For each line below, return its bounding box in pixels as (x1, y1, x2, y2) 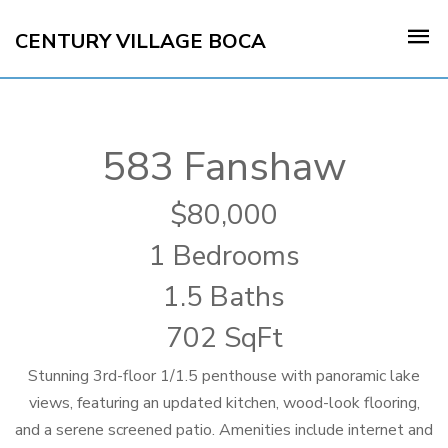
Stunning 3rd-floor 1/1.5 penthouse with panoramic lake (28, 365, 420, 387)
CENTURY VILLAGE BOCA (15, 27, 266, 55)
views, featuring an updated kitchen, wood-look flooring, (28, 392, 420, 414)
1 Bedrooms (148, 237, 300, 275)
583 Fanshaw (101, 140, 347, 194)
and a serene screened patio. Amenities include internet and (15, 419, 433, 441)
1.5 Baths (163, 278, 285, 316)
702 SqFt (165, 319, 283, 357)
